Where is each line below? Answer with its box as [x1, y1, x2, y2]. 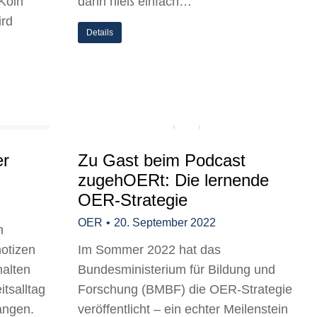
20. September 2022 [114, 217, 216, 229]
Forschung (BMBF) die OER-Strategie [78, 282, 292, 296]
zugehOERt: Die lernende [78, 171, 269, 190]
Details [86, 28, 113, 38]
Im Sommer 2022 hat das [78, 243, 221, 257]
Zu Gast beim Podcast [78, 151, 246, 170]
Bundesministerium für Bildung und [78, 263, 275, 277]
